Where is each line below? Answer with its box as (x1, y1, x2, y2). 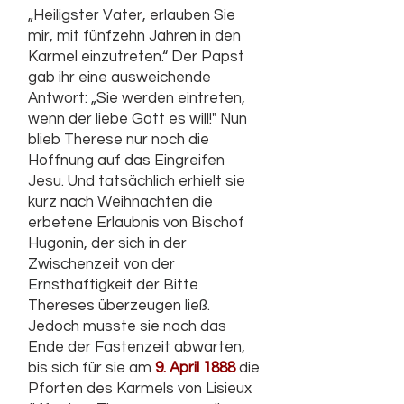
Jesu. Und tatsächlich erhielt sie (28, 173, 245, 189)
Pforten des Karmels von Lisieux (28, 381, 252, 397)
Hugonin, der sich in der (28, 235, 187, 252)
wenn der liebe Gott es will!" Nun (28, 111, 247, 127)
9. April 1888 (155, 360, 235, 376)
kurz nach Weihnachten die (28, 194, 213, 210)
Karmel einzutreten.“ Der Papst (28, 49, 244, 65)
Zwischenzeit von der (28, 256, 175, 272)
